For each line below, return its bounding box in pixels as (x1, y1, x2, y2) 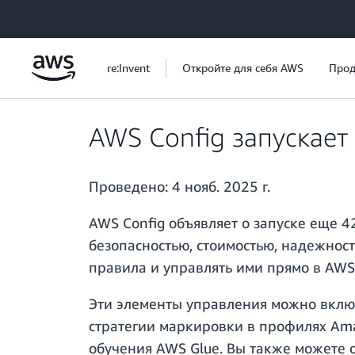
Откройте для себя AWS (182, 61, 303, 74)
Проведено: (89, 177, 172, 196)
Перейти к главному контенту (7, 9, 159, 22)
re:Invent (107, 61, 150, 74)
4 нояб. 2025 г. (172, 177, 270, 196)
